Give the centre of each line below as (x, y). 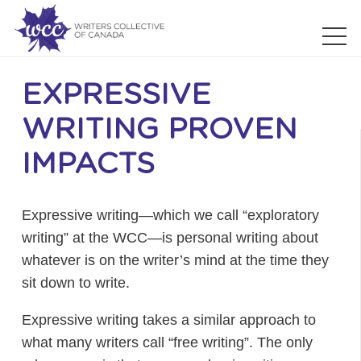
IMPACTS (88, 164)
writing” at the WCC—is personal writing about (170, 238)
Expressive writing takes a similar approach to (169, 320)
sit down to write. (76, 283)
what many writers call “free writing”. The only (167, 342)
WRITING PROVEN (160, 130)
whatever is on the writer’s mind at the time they (175, 260)
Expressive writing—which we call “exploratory (170, 215)
